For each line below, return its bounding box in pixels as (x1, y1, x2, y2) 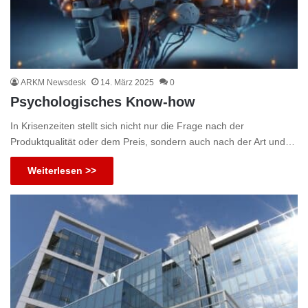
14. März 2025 (100, 78, 154, 88)
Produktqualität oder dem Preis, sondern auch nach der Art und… (10, 136, 295, 148)
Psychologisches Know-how (10, 94, 195, 110)
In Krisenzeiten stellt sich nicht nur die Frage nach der (10, 120, 244, 132)
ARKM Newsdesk (21, 78, 86, 88)
